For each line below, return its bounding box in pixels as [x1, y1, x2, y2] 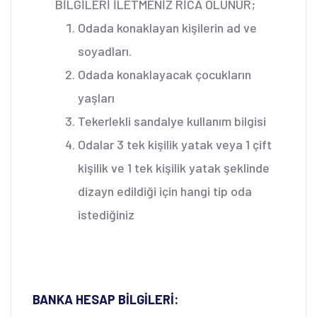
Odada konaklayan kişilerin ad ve [78, 19, 257, 35]
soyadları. [78, 42, 132, 59]
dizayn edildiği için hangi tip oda [78, 183, 252, 199]
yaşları [78, 89, 115, 105]
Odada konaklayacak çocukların [78, 66, 251, 82]
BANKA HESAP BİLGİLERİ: [33, 291, 178, 307]
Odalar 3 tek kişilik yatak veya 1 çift [78, 136, 272, 152]
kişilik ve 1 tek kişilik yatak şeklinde [78, 159, 270, 175]
